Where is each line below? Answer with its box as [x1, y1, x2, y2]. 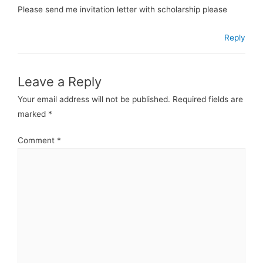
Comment [18, 136, 57, 146]
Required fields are [173, 94, 243, 104]
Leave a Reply [18, 73, 102, 89]
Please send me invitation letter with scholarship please [18, 4, 227, 14]
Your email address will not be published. [18, 94, 170, 104]
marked [18, 109, 48, 119]
